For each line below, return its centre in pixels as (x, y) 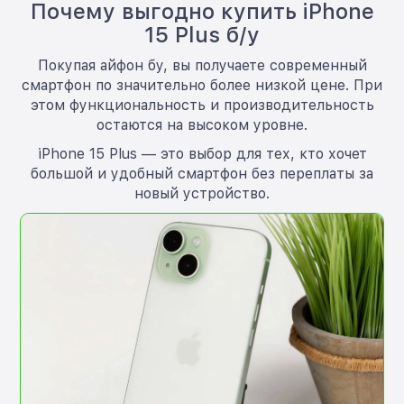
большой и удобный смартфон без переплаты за (202, 173)
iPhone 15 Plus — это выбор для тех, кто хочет (202, 153)
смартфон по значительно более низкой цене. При (202, 85)
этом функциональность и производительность (202, 105)
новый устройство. (202, 193)
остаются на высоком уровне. (202, 124)
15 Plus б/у (202, 34)
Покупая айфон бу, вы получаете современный (202, 65)
